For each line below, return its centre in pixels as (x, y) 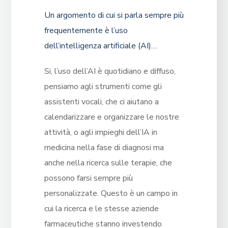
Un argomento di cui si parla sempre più (114, 16)
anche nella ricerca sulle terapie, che (108, 163)
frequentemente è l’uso (86, 31)
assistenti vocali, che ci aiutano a (101, 102)
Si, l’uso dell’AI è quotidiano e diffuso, (110, 72)
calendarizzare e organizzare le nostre (111, 117)
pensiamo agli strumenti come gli (103, 87)
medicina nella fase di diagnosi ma (104, 148)
